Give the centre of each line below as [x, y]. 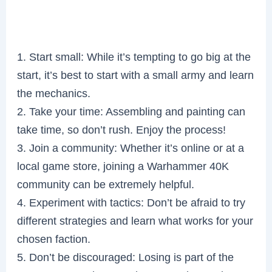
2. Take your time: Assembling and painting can [131, 111]
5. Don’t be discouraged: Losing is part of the [126, 257]
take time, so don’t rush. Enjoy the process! [122, 129]
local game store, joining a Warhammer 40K [123, 166]
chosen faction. [54, 239]
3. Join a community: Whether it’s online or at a [131, 148]
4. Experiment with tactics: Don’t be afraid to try [131, 202]
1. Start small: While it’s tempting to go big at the [134, 56]
